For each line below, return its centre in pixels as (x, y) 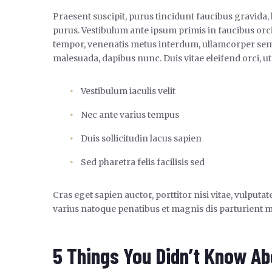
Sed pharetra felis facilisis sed (143, 162)
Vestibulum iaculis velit (128, 91)
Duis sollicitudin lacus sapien (141, 139)
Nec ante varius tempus (130, 115)
